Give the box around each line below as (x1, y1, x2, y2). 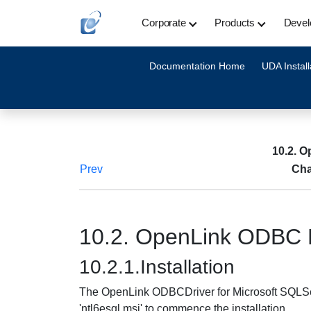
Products (215, 17, 255, 28)
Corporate (142, 17, 186, 28)
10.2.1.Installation (79, 256, 235, 278)
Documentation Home (149, 60, 245, 72)
